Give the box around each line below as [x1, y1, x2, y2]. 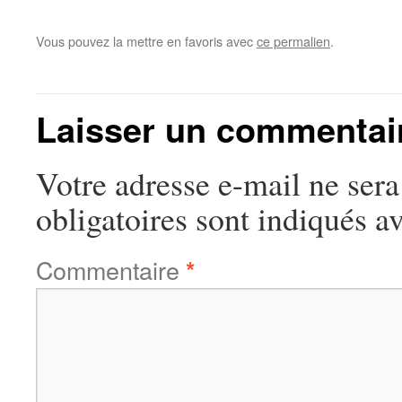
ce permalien [257, 31, 330, 50]
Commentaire [36, 251, 186, 287]
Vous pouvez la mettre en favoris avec [36, 31, 257, 50]
